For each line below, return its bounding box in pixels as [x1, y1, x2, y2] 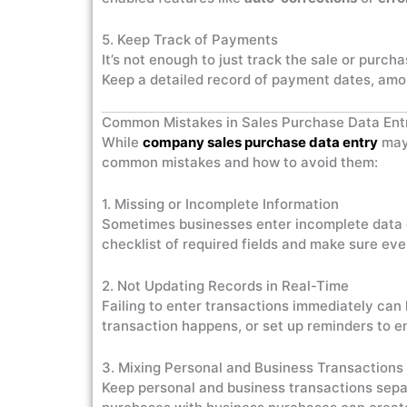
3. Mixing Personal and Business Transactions [102, 359, 403, 376]
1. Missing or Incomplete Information [102, 195, 339, 213]
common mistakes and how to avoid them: [102, 154, 378, 171]
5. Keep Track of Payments [102, 31, 278, 48]
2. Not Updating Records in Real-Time [102, 277, 349, 294]
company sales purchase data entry [143, 134, 378, 151]
